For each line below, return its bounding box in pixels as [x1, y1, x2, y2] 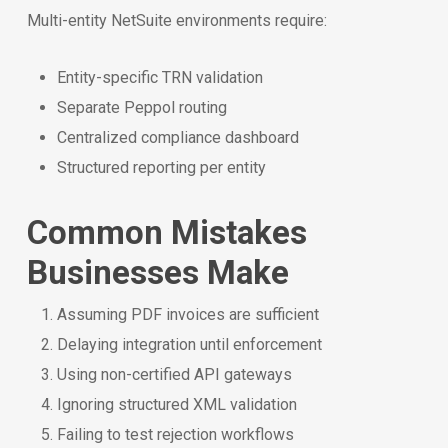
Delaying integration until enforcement [56, 334, 322, 354]
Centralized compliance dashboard [56, 127, 299, 147]
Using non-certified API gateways [56, 364, 292, 384]
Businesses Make [26, 252, 289, 292]
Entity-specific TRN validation [56, 67, 263, 87]
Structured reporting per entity [56, 157, 266, 177]
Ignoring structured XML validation [56, 394, 297, 414]
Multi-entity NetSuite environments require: [26, 10, 327, 30]
